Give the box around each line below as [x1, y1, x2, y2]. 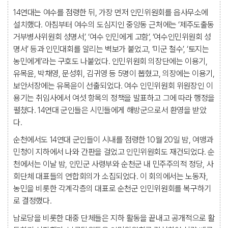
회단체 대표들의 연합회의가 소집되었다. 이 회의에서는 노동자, [13, 172, 208, 181]
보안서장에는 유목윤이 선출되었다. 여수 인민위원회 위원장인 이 [13, 81, 213, 91]
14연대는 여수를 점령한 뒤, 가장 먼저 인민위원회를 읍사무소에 [13, 8, 209, 17]
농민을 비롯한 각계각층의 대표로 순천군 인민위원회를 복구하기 [13, 184, 211, 193]
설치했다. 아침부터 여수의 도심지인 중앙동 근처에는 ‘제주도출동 [13, 20, 215, 30]
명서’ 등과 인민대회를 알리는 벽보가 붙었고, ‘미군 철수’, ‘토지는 [13, 44, 209, 54]
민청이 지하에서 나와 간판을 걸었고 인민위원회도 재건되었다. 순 [13, 147, 215, 157]
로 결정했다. [13, 196, 52, 206]
